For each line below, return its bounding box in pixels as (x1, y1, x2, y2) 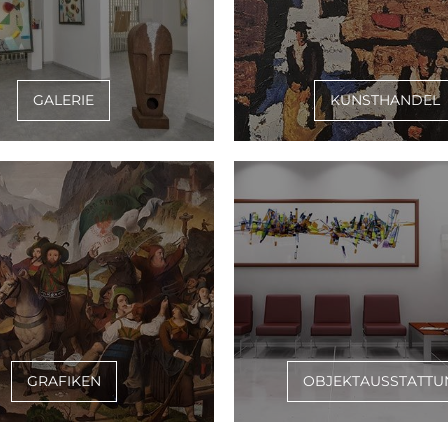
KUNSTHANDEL (329, 91, 440, 110)
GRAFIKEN (26, 372, 101, 391)
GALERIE (33, 91, 94, 110)
